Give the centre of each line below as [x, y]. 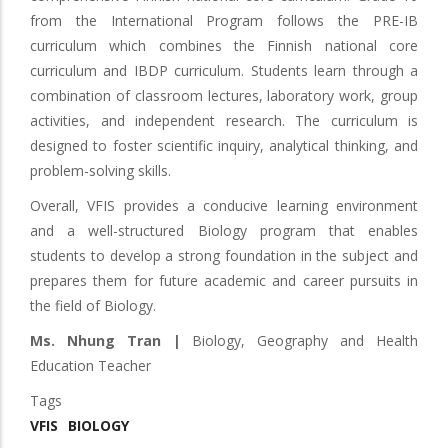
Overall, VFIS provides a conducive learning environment [224, 205]
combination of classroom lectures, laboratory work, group [224, 95]
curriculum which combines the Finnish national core [224, 45]
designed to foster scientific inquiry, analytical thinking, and [224, 145]
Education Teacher [90, 365]
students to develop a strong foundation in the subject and [224, 255]
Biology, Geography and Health [299, 340]
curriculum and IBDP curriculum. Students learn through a [224, 70]
